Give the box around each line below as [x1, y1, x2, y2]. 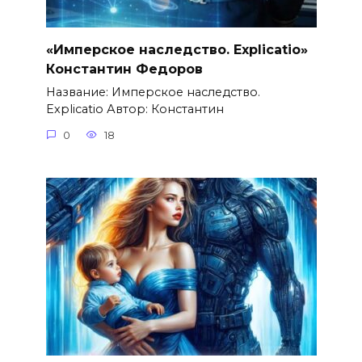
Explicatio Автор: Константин [45, 102, 224, 117]
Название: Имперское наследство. [45, 85, 260, 100]
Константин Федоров [45, 61, 203, 77]
